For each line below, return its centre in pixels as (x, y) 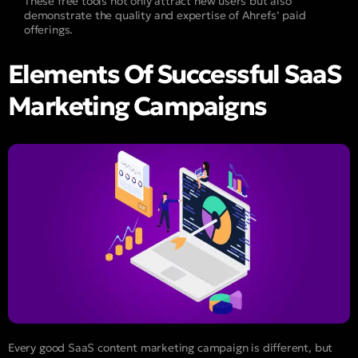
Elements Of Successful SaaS (175, 75)
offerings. (49, 30)
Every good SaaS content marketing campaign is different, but (171, 347)
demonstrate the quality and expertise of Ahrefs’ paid (165, 16)
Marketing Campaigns (137, 107)
